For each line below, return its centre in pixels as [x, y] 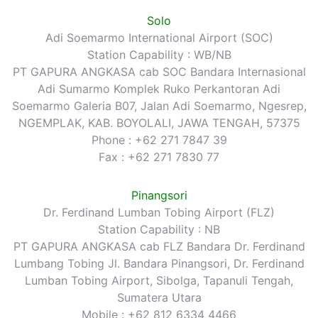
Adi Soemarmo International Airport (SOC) [159, 37]
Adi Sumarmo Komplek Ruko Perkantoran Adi [159, 88]
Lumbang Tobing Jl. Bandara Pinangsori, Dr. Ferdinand [159, 263]
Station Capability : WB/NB [159, 54]
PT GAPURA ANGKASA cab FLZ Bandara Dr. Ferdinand [159, 246]
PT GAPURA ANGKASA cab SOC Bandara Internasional [159, 71]
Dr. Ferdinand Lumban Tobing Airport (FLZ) [159, 212]
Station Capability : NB [159, 229]
